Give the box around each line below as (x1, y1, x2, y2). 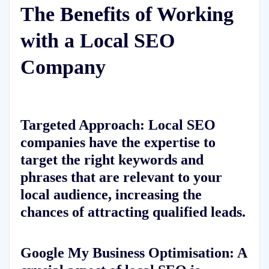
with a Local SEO (20, 29, 175, 52)
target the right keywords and (20, 151, 204, 168)
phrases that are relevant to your (20, 169, 222, 186)
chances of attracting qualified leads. (20, 204, 246, 220)
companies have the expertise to (20, 134, 216, 151)
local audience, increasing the (20, 186, 202, 203)
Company (20, 56, 106, 79)
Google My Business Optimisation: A (20, 244, 247, 261)
